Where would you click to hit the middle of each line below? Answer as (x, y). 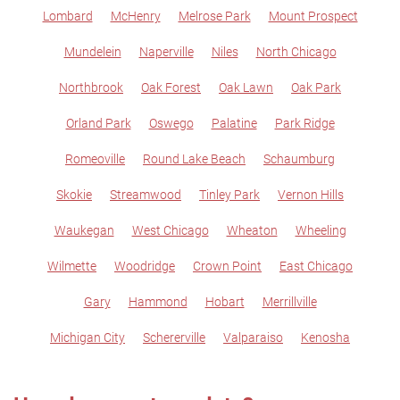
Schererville (174, 337)
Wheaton (252, 230)
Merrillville (289, 302)
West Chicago (170, 230)
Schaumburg (299, 159)
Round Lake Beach (194, 159)
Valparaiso (253, 337)
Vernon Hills (311, 195)
